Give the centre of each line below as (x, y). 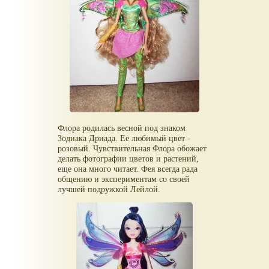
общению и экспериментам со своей (124, 179)
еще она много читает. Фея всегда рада (128, 169)
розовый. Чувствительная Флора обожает (132, 149)
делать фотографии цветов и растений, (128, 159)
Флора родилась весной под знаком (122, 128)
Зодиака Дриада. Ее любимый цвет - (124, 138)
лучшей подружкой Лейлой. (109, 189)
